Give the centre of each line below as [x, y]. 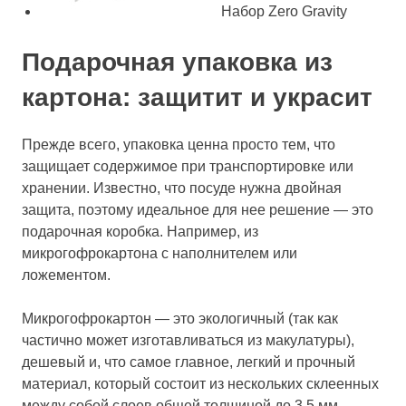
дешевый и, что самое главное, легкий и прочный [188, 362]
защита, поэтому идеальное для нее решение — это [198, 210]
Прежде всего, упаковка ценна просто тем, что [179, 145]
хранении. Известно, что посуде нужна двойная [182, 188]
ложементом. [68, 275]
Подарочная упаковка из [177, 62]
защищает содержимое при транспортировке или [188, 166]
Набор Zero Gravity [284, 11]
